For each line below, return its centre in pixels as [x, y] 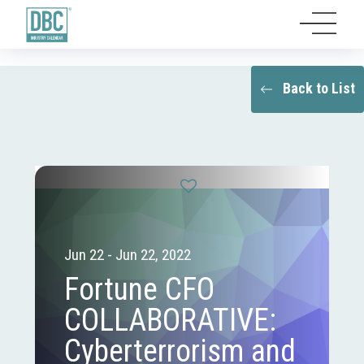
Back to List [319, 88]
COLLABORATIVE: [171, 320]
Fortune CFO [140, 289]
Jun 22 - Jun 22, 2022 [128, 254]
